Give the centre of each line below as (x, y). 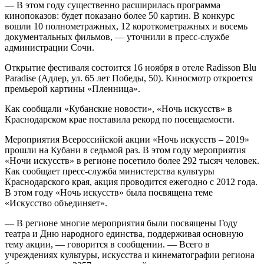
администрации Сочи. (49, 47)
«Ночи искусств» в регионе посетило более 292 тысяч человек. (132, 160)
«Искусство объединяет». (56, 203)
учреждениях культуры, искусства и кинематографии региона (130, 255)
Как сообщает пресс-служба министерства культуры (110, 171)
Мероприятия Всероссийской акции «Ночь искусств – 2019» (127, 139)
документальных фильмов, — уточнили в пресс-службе (117, 37)
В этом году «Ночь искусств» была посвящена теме (109, 192)
